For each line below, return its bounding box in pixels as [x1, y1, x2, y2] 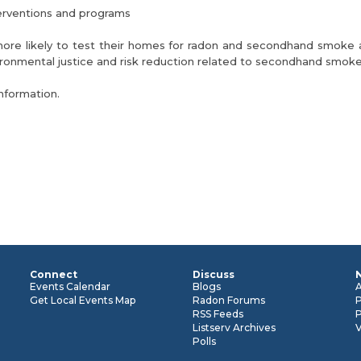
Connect [29, 268, 77, 280]
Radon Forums [192, 294, 265, 306]
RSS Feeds [192, 308, 243, 320]
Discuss [192, 268, 234, 280]
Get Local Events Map [29, 294, 135, 306]
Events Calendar [29, 280, 110, 293]
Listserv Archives [192, 322, 276, 334]
